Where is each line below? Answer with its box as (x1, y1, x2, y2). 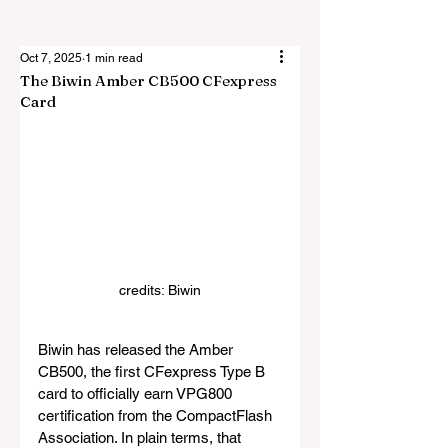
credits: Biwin (119, 282, 201, 299)
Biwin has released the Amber (38, 341, 237, 359)
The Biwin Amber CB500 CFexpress (20, 71, 277, 90)
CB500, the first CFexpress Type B (38, 363, 269, 381)
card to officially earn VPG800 (38, 385, 236, 403)
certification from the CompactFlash (38, 407, 276, 425)
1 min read (85, 51, 143, 65)
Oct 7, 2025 (20, 51, 82, 65)
